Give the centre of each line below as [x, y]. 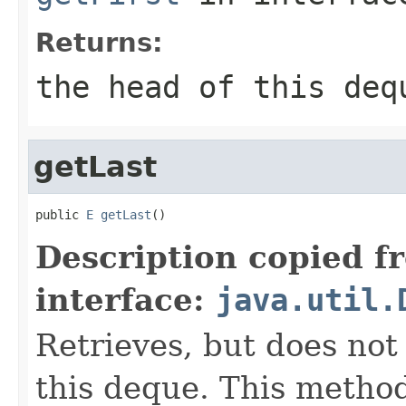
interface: [126, 300]
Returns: [99, 42]
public [61, 214]
